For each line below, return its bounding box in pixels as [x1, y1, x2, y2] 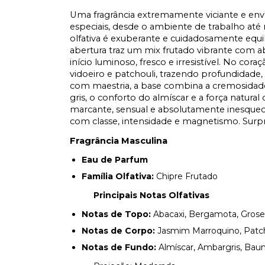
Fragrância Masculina [70, 135, 167, 146]
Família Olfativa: [82, 171, 156, 182]
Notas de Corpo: [82, 225, 155, 236]
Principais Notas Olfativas [93, 190, 209, 201]
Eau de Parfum [82, 154, 148, 165]
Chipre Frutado [156, 171, 218, 182]
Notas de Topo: [82, 209, 151, 219]
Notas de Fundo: [82, 242, 156, 253]
